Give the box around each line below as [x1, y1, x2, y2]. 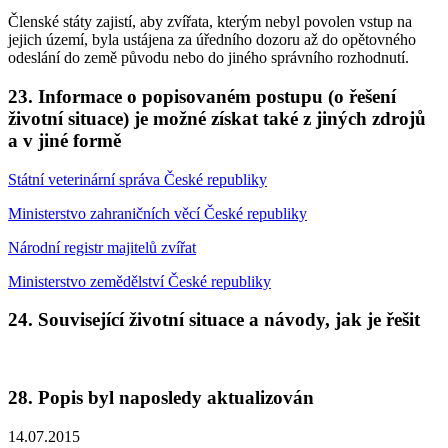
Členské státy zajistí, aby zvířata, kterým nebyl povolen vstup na [8, 13, 412, 31]
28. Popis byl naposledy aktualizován [8, 386, 314, 408]
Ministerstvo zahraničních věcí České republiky [8, 204, 307, 222]
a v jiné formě [8, 130, 121, 152]
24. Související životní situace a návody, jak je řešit [8, 309, 420, 331]
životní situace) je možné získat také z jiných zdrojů [8, 108, 426, 130]
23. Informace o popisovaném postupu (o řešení [8, 86, 396, 108]
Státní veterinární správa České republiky [8, 170, 267, 188]
